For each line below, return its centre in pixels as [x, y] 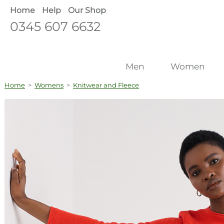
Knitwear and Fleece [106, 85]
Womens [49, 85]
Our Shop [87, 10]
